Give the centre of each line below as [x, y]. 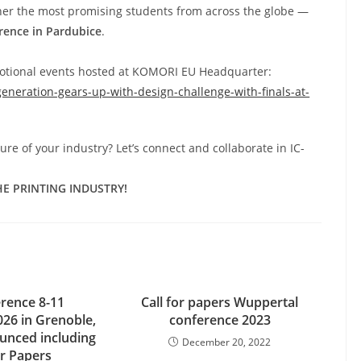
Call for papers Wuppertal [220, 302]
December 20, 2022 [227, 342]
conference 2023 [220, 320]
